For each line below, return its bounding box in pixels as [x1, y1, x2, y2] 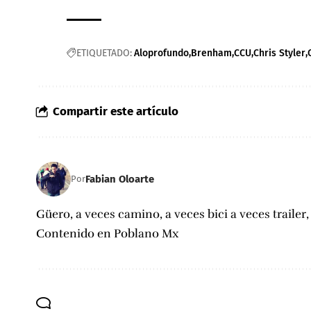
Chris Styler [253, 47, 306, 60]
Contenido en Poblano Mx [36, 226, 179, 242]
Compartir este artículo [53, 104, 178, 119]
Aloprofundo [134, 47, 190, 60]
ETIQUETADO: [76, 47, 133, 60]
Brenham [191, 47, 233, 60]
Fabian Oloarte [85, 172, 154, 185]
